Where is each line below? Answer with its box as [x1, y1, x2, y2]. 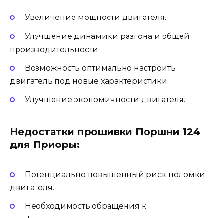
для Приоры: [10, 138, 80, 150]
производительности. [10, 44, 100, 54]
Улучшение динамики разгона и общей [24, 31, 190, 41]
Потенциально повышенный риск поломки [24, 170, 205, 180]
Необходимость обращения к [24, 201, 146, 211]
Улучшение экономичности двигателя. [24, 94, 185, 104]
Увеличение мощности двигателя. [24, 13, 166, 22]
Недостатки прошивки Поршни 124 [10, 126, 200, 138]
